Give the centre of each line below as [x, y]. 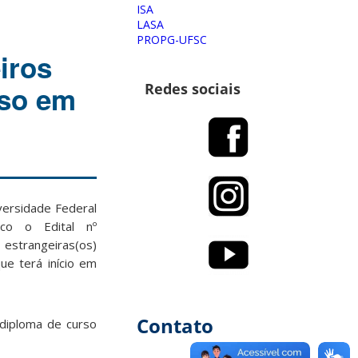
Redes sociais [193, 88]
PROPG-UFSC [172, 39]
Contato [175, 325]
